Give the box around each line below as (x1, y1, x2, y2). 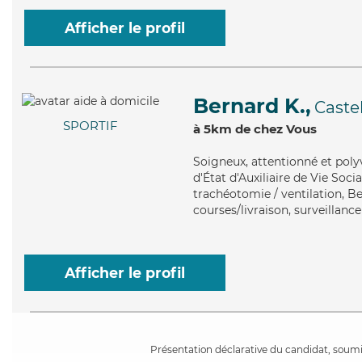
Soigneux (193, 154, 246, 169)
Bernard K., (193, 94, 311, 118)
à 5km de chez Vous (193, 121, 317, 137)
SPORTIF (63, 118, 118, 134)
